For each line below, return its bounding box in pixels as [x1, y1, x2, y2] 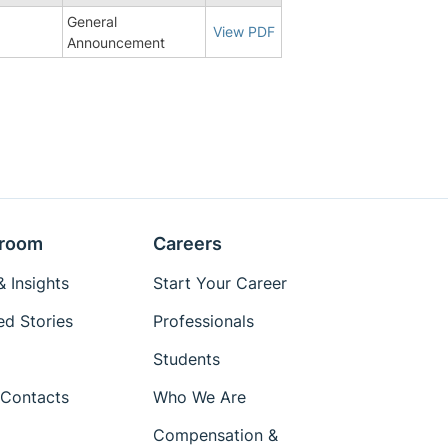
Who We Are [153, 387, 247, 407]
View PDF [212, 22, 275, 40]
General [67, 12, 117, 30]
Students [153, 349, 221, 369]
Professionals [153, 311, 255, 331]
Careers [153, 233, 223, 254]
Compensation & [153, 425, 279, 445]
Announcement [67, 33, 165, 51]
